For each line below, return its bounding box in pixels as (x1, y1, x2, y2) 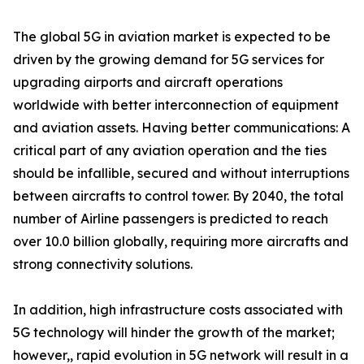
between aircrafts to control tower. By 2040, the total (13, 188, 344, 205)
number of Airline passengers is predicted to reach (13, 210, 328, 227)
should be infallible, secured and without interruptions (13, 165, 349, 182)
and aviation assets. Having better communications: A (13, 119, 350, 136)
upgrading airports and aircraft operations (13, 74, 283, 91)
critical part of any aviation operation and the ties (13, 142, 327, 159)
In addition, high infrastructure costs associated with (13, 301, 343, 318)
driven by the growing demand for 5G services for (13, 51, 324, 68)
